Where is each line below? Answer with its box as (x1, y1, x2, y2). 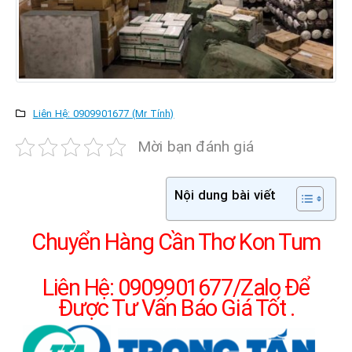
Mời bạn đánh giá (137, 137, 255, 156)
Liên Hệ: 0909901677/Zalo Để (42, 273, 310, 301)
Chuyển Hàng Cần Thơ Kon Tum (31, 228, 321, 255)
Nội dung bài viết (174, 186, 277, 203)
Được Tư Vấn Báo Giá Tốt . (57, 294, 295, 321)
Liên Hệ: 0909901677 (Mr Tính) (32, 107, 174, 119)
